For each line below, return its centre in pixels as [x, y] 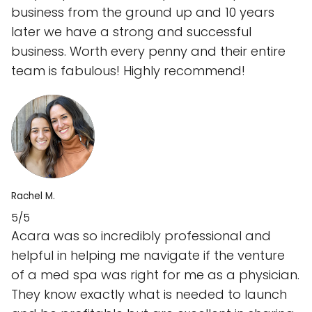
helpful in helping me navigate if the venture [148, 256]
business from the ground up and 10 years [143, 13]
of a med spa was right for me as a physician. [155, 275]
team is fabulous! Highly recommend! [128, 71]
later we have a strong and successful [131, 32]
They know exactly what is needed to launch [149, 295]
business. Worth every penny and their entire [148, 52]
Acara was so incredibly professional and [141, 236]
